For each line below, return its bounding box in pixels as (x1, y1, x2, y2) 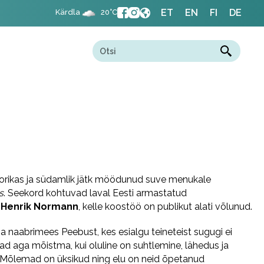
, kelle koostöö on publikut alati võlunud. (78, 200, 252, 212)
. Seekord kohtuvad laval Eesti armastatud (4, 187, 187, 199)
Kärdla (55, 8, 80, 17)
